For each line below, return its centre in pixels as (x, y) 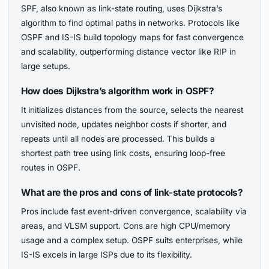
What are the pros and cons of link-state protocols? (132, 192)
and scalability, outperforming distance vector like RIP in (129, 52)
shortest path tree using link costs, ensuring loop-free (123, 153)
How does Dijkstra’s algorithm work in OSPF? (118, 91)
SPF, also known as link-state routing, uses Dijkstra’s (122, 9)
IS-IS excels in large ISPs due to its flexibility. (107, 254)
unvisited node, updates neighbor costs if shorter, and (124, 125)
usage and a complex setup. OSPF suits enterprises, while (132, 240)
